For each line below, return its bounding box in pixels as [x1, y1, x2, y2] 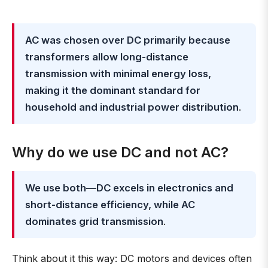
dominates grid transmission [25, 215, 163, 227]
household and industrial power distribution [25, 101, 239, 113]
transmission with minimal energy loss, [25, 68, 211, 80]
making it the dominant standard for [25, 84, 200, 96]
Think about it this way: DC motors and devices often [12, 252, 252, 264]
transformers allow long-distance [25, 51, 188, 63]
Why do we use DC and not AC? [12, 144, 229, 161]
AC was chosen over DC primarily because [25, 34, 230, 46]
